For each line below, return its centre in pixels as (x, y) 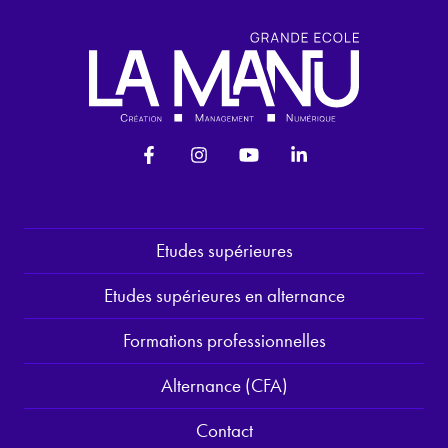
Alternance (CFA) (224, 385)
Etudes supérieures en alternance (224, 295)
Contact (224, 430)
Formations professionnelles (224, 340)
